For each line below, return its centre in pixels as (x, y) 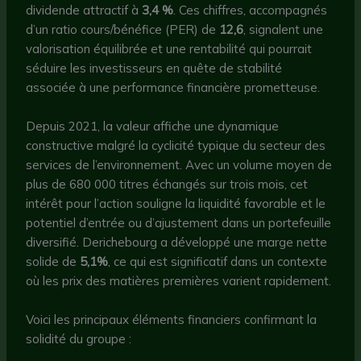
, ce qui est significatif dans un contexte (218, 262)
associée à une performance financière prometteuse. (173, 88)
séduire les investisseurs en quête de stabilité (154, 68)
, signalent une (284, 30)
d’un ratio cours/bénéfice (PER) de (123, 30)
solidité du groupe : (79, 339)
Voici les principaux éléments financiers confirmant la (172, 320)
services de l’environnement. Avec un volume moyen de (179, 165)
